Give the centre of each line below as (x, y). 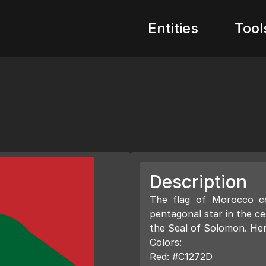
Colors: (165, 242)
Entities (173, 28)
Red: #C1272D (181, 256)
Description (198, 182)
